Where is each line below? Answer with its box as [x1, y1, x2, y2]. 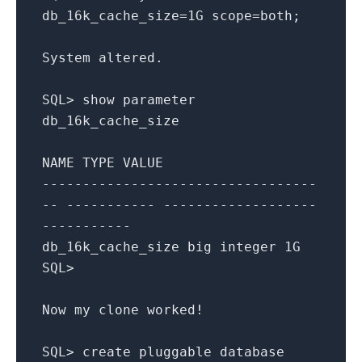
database [220, 343, 284, 360]
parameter [123, 91, 196, 107]
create [82, 343, 131, 360]
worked [147, 301, 196, 318]
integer [220, 238, 276, 255]
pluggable [139, 343, 212, 360]
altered [99, 49, 155, 65]
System [42, 49, 90, 65]
